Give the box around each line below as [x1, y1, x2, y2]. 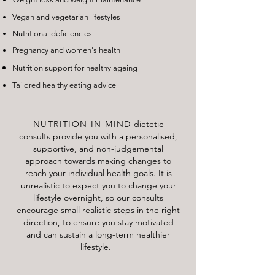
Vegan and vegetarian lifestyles [12, 12, 120, 21]
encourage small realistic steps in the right [17, 204, 180, 215]
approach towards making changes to [25, 155, 171, 166]
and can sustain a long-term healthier [26, 229, 170, 240]
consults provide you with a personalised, [19, 131, 177, 142]
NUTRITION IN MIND [33, 118, 131, 130]
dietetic [131, 118, 163, 130]
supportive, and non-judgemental [33, 143, 163, 154]
